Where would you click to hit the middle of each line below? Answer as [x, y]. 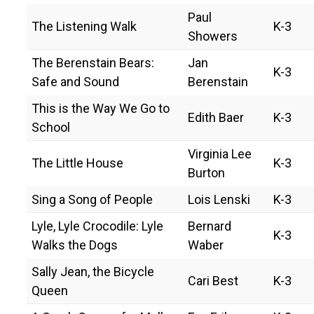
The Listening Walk [84, 26]
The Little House [77, 163]
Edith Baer [216, 117]
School [51, 127]
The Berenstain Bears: [93, 62]
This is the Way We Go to [101, 108]
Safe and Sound [75, 81]
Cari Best [213, 280]
